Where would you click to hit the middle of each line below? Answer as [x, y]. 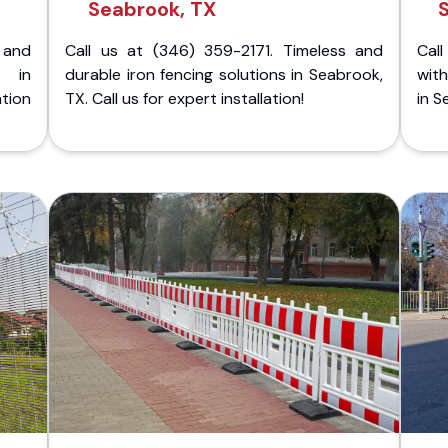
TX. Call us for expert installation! [184, 98]
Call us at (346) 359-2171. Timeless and [224, 50]
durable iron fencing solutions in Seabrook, [224, 74]
